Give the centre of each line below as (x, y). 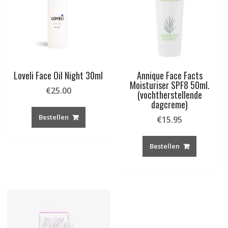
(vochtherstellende (169, 95)
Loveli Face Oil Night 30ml (59, 76)
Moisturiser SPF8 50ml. (169, 85)
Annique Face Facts (169, 76)
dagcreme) (170, 105)
